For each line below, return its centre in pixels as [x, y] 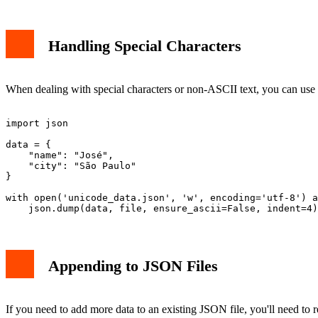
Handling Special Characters [145, 45]
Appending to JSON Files [133, 265]
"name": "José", [60, 155]
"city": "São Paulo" [71, 165]
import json [37, 123]
